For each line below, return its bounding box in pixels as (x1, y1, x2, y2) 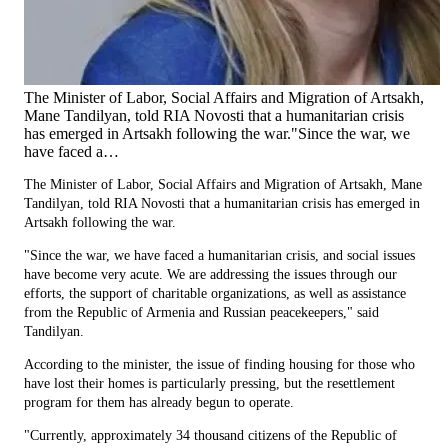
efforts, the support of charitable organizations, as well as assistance (24, 285, 406, 301)
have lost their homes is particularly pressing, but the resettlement (24, 375, 395, 391)
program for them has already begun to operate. (24, 394, 294, 410)
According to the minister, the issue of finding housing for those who (24, 356, 415, 372)
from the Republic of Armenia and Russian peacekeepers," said (24, 304, 379, 320)
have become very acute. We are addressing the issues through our (24, 266, 397, 282)
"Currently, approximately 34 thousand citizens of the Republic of (24, 427, 397, 443)
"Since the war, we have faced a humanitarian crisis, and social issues (24, 247, 415, 263)
